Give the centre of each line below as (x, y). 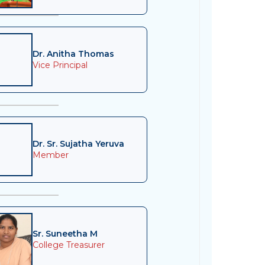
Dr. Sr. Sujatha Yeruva (78, 143)
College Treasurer (68, 245)
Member (50, 155)
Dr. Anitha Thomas (73, 54)
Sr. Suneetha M (65, 233)
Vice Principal (60, 65)
